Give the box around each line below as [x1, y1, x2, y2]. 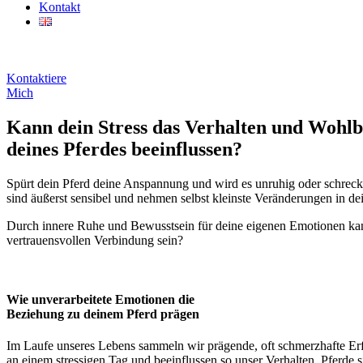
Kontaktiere [6, 71, 66, 85]
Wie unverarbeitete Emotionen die [6, 293, 194, 307]
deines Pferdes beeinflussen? [6, 138, 242, 160]
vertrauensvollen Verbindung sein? [6, 233, 183, 247]
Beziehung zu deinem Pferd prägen [6, 307, 199, 322]
